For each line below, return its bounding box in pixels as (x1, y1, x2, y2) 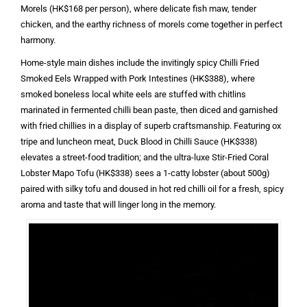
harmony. (21, 34, 56, 45)
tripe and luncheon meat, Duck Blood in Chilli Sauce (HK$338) (21, 136, 258, 147)
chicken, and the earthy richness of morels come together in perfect (21, 19, 282, 29)
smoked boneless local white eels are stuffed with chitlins (21, 88, 246, 99)
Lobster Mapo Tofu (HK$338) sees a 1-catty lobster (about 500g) (21, 167, 270, 178)
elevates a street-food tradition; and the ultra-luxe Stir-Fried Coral (21, 151, 269, 162)
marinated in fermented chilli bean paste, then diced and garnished (21, 104, 278, 115)
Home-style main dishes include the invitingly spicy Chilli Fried (21, 57, 259, 68)
